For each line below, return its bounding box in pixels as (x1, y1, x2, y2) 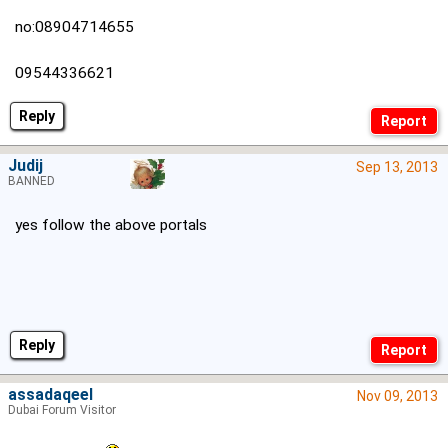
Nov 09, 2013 (357, 388, 438, 405)
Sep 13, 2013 (356, 159, 438, 176)
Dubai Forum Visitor (8, 403, 116, 418)
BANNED (8, 174, 55, 189)
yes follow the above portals (15, 216, 207, 235)
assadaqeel (8, 386, 93, 405)
